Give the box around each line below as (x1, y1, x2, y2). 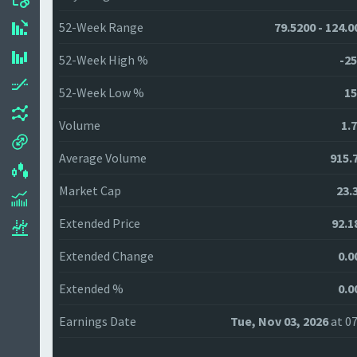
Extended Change (59, 248, 154, 264)
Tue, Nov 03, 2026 (230, 313, 329, 329)
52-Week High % (59, 52, 148, 68)
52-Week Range (59, 19, 143, 35)
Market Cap (59, 182, 121, 198)
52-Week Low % (59, 84, 144, 100)
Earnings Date (59, 313, 136, 329)
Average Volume (59, 150, 147, 166)
